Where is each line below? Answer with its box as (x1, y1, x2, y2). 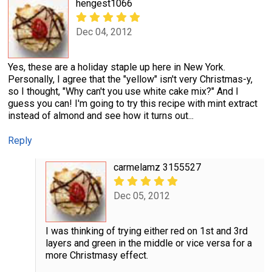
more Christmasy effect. (45, 250, 148, 262)
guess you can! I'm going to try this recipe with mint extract (8, 98, 257, 110)
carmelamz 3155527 (113, 161, 201, 174)
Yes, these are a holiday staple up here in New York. (8, 61, 225, 73)
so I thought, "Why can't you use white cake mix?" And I (8, 86, 239, 98)
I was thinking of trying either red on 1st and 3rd (45, 225, 248, 237)
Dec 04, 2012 (76, 25, 132, 38)
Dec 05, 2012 (113, 189, 170, 202)
